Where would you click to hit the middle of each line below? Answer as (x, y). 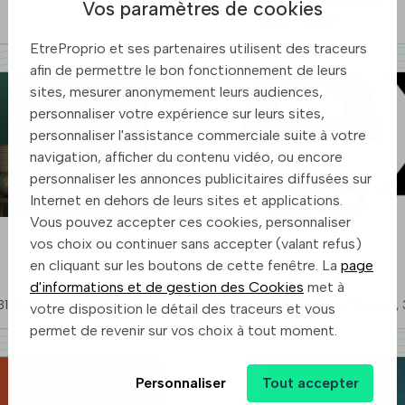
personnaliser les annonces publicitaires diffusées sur (201, 179)
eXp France (296, 286)
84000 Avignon (300, 21)
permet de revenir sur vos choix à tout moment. (184, 331)
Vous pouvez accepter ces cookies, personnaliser (190, 222)
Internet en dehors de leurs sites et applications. (186, 201)
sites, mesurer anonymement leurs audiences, (176, 92)
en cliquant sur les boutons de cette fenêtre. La (185, 266)
